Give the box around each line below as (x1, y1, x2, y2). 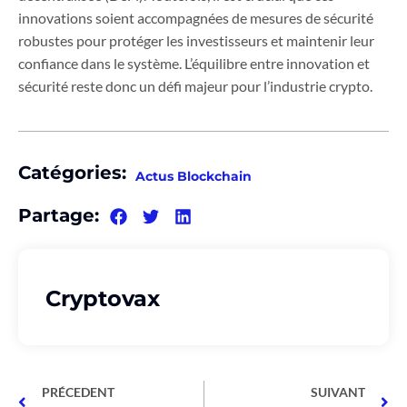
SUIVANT (311, 383, 365, 400)
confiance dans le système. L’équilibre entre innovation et (18, 55, 370, 73)
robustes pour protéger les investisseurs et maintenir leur (18, 32, 374, 50)
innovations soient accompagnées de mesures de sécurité (18, 9, 373, 27)
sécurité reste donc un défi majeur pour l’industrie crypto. (18, 77, 372, 95)
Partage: (18, 204, 99, 227)
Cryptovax (45, 284, 160, 312)
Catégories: (18, 162, 126, 184)
